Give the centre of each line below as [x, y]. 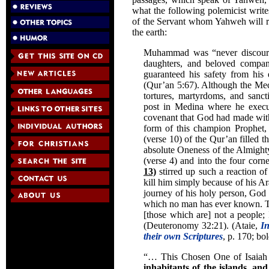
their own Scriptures [183, 237]
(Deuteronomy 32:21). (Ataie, [202, 226]
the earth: [151, 32]
